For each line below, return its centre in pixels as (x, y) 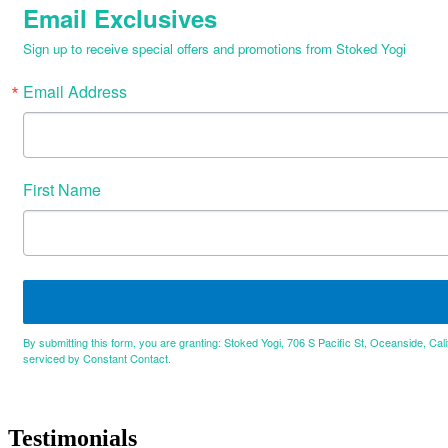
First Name (62, 189)
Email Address (75, 91)
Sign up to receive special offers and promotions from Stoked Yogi (214, 48)
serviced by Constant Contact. (97, 357)
